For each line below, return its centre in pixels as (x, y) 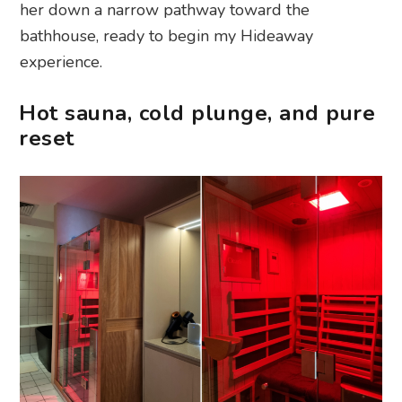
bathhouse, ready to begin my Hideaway (167, 36)
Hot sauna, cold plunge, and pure (197, 114)
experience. (61, 62)
